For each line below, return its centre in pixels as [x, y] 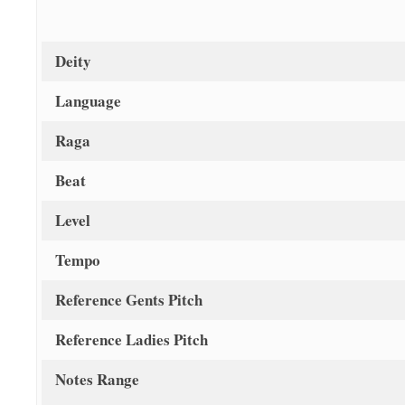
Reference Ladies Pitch [132, 340]
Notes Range [97, 380]
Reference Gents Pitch [129, 300]
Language [88, 101]
